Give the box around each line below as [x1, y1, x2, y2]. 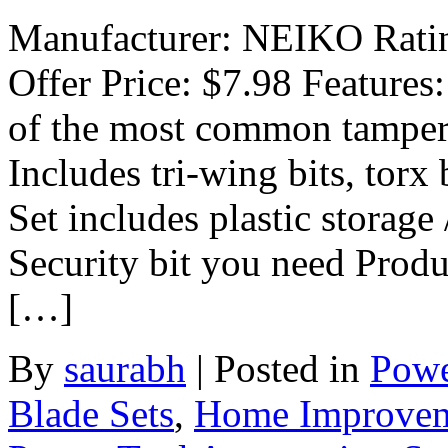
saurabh [64, 347, 186, 391]
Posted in [214, 347, 370, 391]
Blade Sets [8, 392, 174, 436]
